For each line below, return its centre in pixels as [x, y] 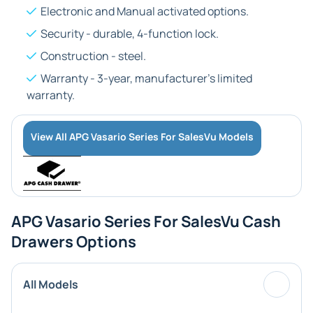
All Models [51, 284]
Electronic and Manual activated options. [145, 11]
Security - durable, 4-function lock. [130, 34]
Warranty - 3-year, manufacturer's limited [146, 78]
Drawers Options [74, 242]
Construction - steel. [93, 56]
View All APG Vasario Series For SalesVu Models [142, 137]
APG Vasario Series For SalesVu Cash [146, 221]
